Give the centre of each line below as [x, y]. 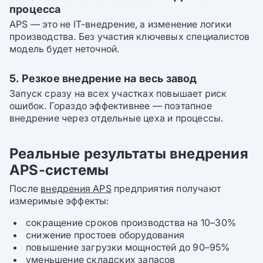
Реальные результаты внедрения [129, 154]
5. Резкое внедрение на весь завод [103, 78]
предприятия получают [166, 189]
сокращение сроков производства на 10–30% [131, 223]
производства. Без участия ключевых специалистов [130, 37]
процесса [35, 9]
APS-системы [59, 170]
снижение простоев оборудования [105, 235]
